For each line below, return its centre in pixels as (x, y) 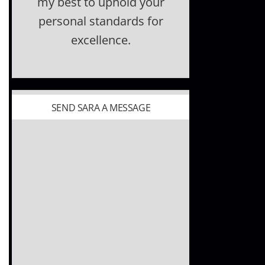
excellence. (101, 40)
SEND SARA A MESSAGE (101, 108)
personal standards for (101, 21)
